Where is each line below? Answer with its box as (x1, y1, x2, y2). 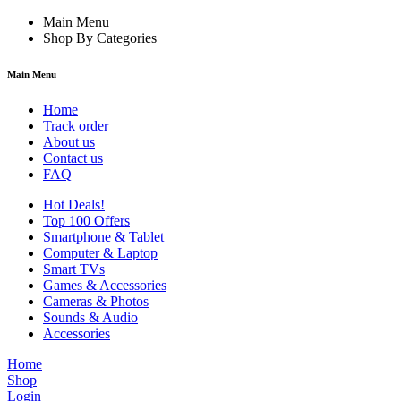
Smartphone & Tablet (43, 228, 164, 244)
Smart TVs (43, 260, 105, 277)
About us (43, 133, 95, 149)
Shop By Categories (43, 30, 157, 46)
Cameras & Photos (43, 293, 149, 309)
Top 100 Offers (43, 212, 130, 228)
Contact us (43, 149, 103, 166)
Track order (43, 117, 108, 133)
